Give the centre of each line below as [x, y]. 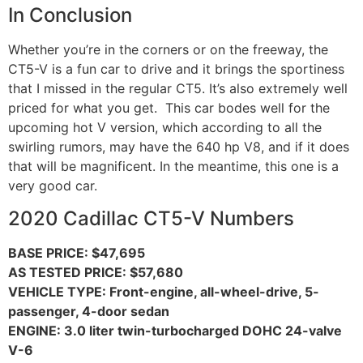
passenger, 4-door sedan [89, 311]
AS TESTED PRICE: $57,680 [96, 272]
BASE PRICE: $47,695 [77, 252]
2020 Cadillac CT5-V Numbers [151, 218]
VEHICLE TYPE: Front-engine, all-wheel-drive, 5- [164, 291]
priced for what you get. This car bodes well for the [169, 108]
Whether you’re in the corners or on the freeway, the [168, 50]
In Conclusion [70, 15]
